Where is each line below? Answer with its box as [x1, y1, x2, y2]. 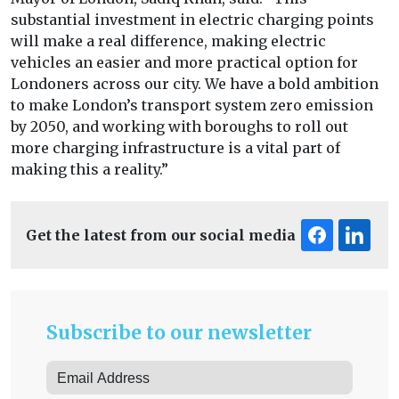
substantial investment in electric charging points [11, 11, 374, 29]
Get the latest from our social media [26, 226, 296, 245]
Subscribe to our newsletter [46, 321, 312, 346]
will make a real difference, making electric [11, 32, 326, 51]
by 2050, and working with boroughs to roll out [11, 118, 348, 136]
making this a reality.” [11, 160, 168, 179]
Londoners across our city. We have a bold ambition [11, 75, 379, 94]
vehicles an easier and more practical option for [11, 53, 358, 72]
